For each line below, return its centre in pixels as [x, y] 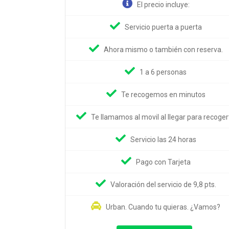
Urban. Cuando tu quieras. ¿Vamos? [163, 207]
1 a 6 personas [163, 72]
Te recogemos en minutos [163, 94]
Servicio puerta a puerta [163, 27]
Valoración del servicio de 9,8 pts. [163, 184]
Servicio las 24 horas [163, 139]
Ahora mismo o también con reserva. [163, 49]
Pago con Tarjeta [163, 162]
